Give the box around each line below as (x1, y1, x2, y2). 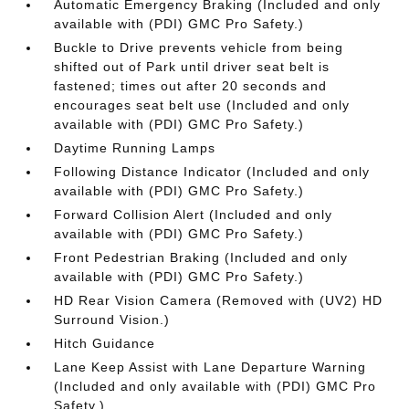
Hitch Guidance (54, 336, 156, 351)
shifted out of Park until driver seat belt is (54, 59, 330, 74)
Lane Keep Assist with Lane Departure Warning (54, 360, 367, 374)
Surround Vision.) (54, 312, 171, 327)
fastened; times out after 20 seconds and (54, 79, 328, 93)
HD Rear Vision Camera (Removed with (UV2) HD (54, 293, 383, 308)
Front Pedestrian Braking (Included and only (54, 250, 349, 265)
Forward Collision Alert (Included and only (54, 207, 333, 222)
